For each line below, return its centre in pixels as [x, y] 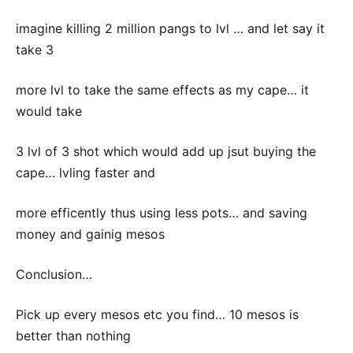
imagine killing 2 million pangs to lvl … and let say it [170, 28]
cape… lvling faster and [85, 173]
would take [49, 111]
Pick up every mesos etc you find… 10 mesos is [157, 314]
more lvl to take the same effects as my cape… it [162, 90]
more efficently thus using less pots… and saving [162, 213]
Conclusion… [54, 274]
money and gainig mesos [90, 234]
